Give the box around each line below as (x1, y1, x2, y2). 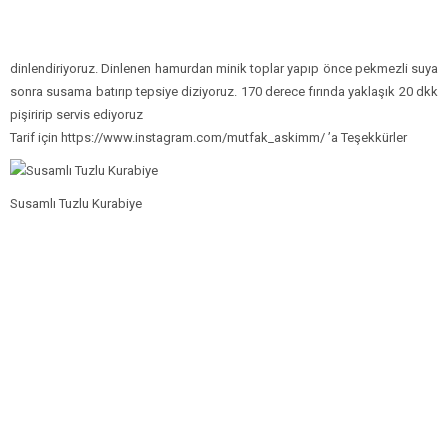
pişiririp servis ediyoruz (10, 106, 143, 122)
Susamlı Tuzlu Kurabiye (10, 195, 142, 211)
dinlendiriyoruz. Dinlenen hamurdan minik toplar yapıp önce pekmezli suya (10, 60, 438, 76)
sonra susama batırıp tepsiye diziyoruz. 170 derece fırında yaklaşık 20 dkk (10, 83, 438, 99)
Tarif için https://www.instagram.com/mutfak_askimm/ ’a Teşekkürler (10, 129, 407, 145)
